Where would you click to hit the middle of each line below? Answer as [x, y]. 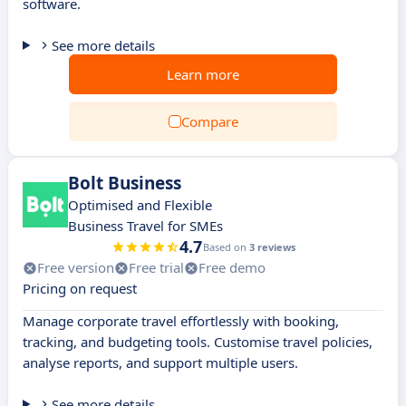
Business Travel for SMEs [145, 226]
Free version [76, 267]
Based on [226, 247]
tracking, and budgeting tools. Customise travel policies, [198, 342]
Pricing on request [80, 288]
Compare [209, 121]
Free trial [156, 267]
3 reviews [272, 247]
